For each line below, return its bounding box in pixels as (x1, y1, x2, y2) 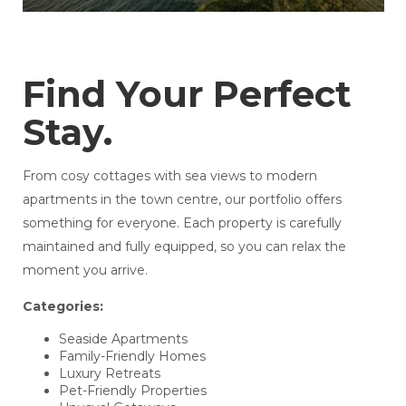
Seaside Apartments (58, 331, 188, 348)
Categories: (22, 298, 103, 315)
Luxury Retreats (58, 365, 160, 382)
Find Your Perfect (22, 72, 352, 117)
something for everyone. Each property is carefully (22, 215, 342, 232)
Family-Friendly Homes (58, 348, 206, 365)
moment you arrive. (22, 262, 148, 279)
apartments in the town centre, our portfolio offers (22, 191, 342, 208)
